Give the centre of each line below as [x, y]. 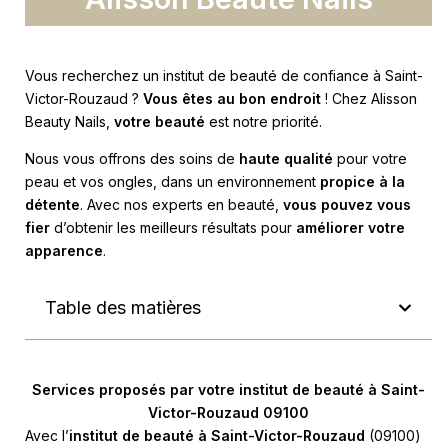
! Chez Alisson [369, 98]
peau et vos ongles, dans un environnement [172, 181]
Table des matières [123, 307]
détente [52, 204]
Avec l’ [47, 435]
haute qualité [286, 158]
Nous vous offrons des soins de [132, 158]
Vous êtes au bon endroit [232, 98]
